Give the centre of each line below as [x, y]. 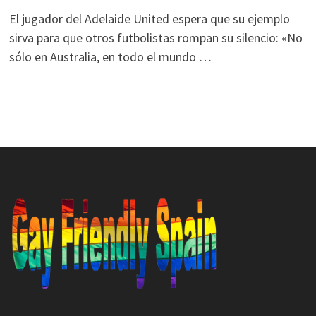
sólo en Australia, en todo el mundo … [110, 57]
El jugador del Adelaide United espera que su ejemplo [149, 19]
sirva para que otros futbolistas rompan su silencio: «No [156, 38]
